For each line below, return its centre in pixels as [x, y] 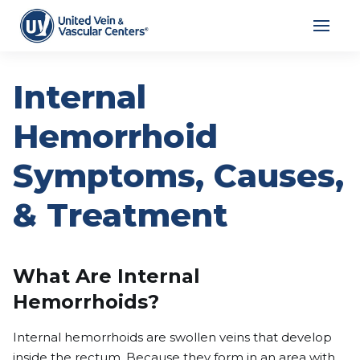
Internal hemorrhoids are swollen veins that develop [172, 337]
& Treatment [121, 215]
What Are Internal [106, 276]
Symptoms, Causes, [178, 176]
